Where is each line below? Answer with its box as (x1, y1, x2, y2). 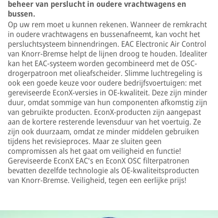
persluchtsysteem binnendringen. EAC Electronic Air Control (8, 38, 206, 50)
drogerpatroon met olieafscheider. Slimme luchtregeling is (8, 68, 202, 79)
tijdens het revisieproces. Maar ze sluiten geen (8, 136, 162, 147)
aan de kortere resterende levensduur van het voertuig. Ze (8, 116, 201, 127)
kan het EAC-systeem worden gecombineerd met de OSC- (8, 58, 197, 69)
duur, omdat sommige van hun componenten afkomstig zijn (8, 97, 207, 108)
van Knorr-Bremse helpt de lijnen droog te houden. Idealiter (8, 48, 207, 59)
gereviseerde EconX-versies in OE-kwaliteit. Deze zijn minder (8, 87, 207, 98)
